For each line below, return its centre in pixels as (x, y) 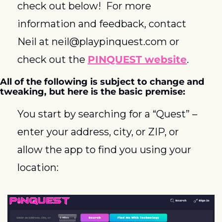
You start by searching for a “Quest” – (107, 114)
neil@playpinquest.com (109, 42)
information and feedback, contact (102, 24)
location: (38, 168)
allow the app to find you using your (104, 150)
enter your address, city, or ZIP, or (98, 132)
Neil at (34, 42)
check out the (53, 60)
